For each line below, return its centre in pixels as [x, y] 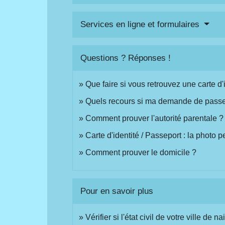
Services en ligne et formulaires [141, 25]
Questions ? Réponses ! [126, 58]
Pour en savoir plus [117, 191]
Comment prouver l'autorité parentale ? [155, 119]
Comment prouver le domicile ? [141, 153]
